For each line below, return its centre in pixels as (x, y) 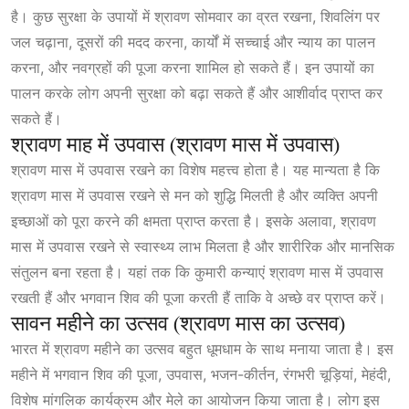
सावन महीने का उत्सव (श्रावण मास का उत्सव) (178, 324)
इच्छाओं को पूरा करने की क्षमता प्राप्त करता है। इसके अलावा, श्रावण (194, 221)
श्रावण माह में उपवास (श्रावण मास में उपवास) (175, 145)
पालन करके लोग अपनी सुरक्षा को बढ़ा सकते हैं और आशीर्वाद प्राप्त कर (197, 94)
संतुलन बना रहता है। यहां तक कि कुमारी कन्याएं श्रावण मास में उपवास (197, 273)
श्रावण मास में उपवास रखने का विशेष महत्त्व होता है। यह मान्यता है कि (195, 170)
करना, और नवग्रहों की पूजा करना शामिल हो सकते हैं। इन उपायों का (193, 68)
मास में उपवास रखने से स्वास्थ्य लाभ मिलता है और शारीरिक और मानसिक (203, 247)
